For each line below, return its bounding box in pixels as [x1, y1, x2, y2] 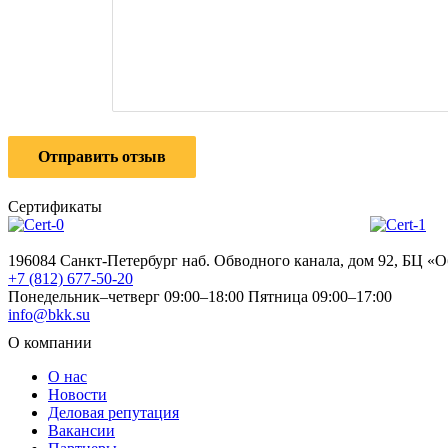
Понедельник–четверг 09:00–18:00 [8, 287, 244, 305]
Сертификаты [8, 197, 102, 215]
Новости [48, 385, 107, 403]
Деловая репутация [48, 403, 179, 421]
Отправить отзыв [38, 147, 166, 165]
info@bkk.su [8, 305, 90, 323]
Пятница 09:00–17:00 [248, 287, 392, 305]
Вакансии [48, 421, 115, 439]
